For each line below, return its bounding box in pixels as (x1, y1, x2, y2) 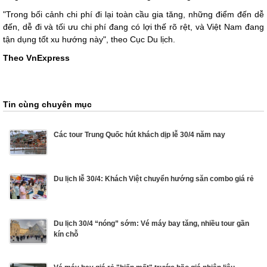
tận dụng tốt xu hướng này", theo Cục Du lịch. (3, 34, 175, 44)
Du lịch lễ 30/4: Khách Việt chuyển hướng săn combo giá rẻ (54, 175, 254, 184)
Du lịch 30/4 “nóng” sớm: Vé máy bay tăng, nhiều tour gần (54, 219, 249, 228)
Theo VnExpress (3, 52, 70, 63)
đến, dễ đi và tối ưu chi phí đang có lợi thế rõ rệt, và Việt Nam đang (3, 21, 264, 32)
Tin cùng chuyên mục (3, 99, 92, 109)
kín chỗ (54, 229, 78, 238)
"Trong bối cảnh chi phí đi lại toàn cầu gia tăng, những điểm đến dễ (3, 9, 264, 19)
